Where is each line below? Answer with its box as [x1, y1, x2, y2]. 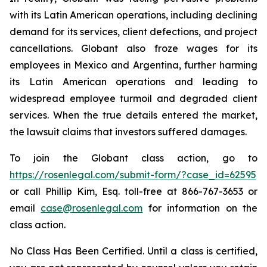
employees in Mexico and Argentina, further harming [10, 59, 257, 71]
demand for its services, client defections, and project [10, 26, 257, 38]
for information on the [142, 202, 258, 214]
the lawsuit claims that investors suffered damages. [10, 126, 247, 138]
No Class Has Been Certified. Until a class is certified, [10, 245, 257, 257]
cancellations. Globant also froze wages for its [10, 42, 257, 54]
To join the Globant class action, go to [10, 152, 257, 164]
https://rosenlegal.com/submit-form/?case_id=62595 [10, 169, 256, 181]
